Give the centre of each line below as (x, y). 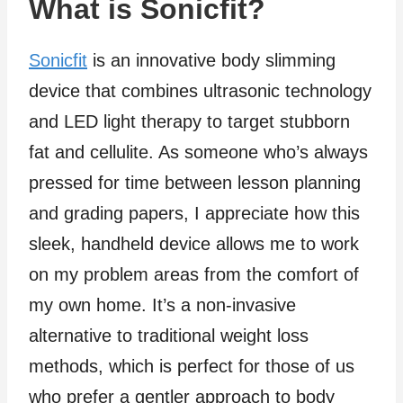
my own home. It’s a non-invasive (162, 304)
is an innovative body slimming (211, 60)
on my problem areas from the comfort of (194, 274)
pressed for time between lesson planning (195, 182)
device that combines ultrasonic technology (200, 90)
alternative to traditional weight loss (169, 335)
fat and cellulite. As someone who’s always (198, 152)
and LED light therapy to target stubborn (189, 121)
